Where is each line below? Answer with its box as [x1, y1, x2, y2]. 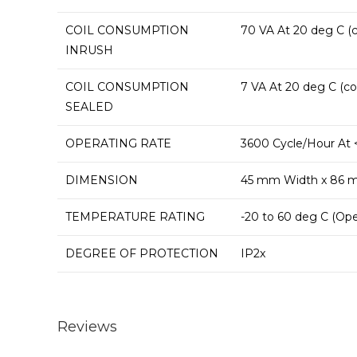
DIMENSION [65, 172, 138, 187]
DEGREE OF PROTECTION [65, 245, 218, 261]
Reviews [57, 318, 117, 336]
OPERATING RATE [65, 135, 171, 151]
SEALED [65, 99, 113, 114]
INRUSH [65, 42, 113, 57]
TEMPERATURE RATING [65, 209, 205, 224]
